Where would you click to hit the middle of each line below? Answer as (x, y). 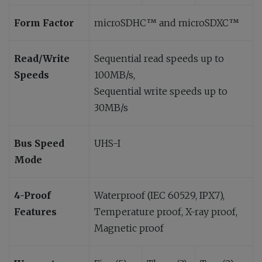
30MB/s (111, 107)
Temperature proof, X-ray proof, (166, 211)
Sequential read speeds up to (159, 58)
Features (35, 211)
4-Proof (32, 195)
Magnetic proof (129, 228)
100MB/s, (115, 75)
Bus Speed (39, 143)
